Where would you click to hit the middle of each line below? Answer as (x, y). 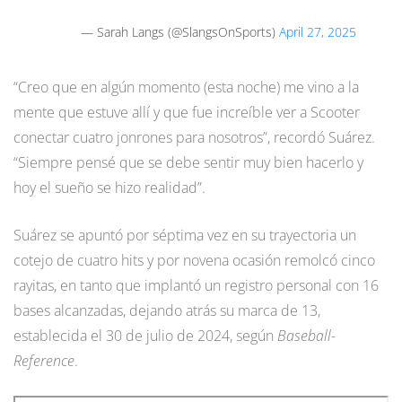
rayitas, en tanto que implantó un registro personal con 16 (196, 286)
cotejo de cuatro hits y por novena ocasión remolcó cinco (194, 261)
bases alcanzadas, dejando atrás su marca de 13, (167, 311)
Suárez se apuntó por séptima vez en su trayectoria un (185, 236)
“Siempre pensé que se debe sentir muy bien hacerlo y (188, 163)
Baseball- (306, 336)
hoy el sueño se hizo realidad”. (109, 188)
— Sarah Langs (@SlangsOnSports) (180, 32)
